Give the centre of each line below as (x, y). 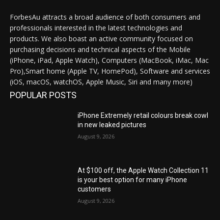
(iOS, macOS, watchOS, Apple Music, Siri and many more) (101, 82)
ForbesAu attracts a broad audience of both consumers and (105, 17)
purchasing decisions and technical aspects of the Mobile (100, 50)
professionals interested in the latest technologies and (96, 28)
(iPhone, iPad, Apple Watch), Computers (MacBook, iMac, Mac (109, 60)
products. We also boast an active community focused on (101, 39)
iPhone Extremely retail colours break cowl (143, 116)
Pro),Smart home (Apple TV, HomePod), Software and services (110, 71)
